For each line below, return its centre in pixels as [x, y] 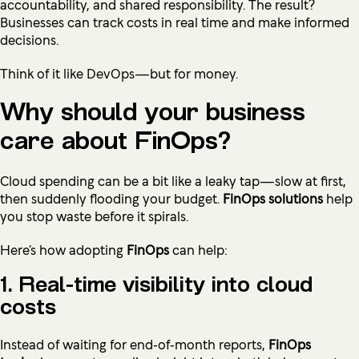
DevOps [111, 73]
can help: [198, 249]
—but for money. [186, 73]
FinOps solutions [273, 198]
